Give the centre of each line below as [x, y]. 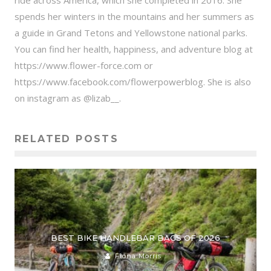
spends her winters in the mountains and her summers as [134, 17]
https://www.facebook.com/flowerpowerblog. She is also [133, 82]
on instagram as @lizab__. [68, 98]
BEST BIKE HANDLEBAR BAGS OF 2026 [135, 237]
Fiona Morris [138, 256]
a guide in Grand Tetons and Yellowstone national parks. [131, 33]
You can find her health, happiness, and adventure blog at [134, 49]
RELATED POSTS [67, 139]
